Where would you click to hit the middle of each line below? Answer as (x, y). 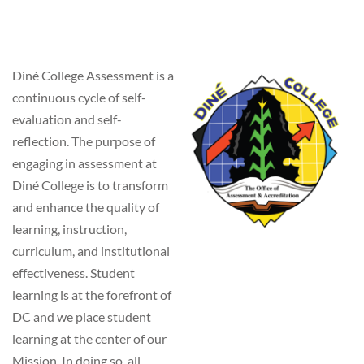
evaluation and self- (67, 119)
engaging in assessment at (84, 163)
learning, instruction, (69, 229)
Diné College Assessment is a (93, 76)
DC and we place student (82, 317)
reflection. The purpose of (84, 141)
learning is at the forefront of (92, 295)
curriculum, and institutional (91, 251)
